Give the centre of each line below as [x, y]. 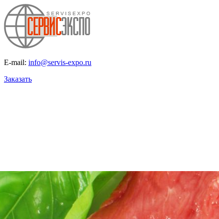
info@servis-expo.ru [60, 62]
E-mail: [16, 62]
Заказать [18, 79]
